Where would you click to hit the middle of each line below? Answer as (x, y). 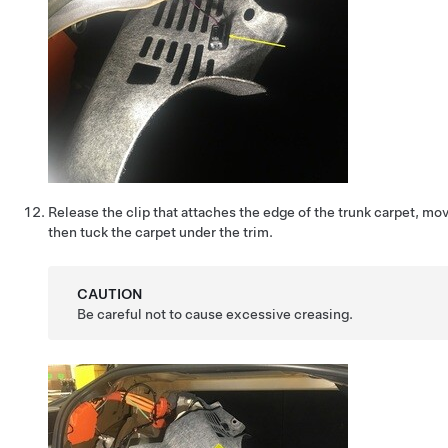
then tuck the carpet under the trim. (160, 232)
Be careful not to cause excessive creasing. (215, 314)
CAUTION (110, 294)
